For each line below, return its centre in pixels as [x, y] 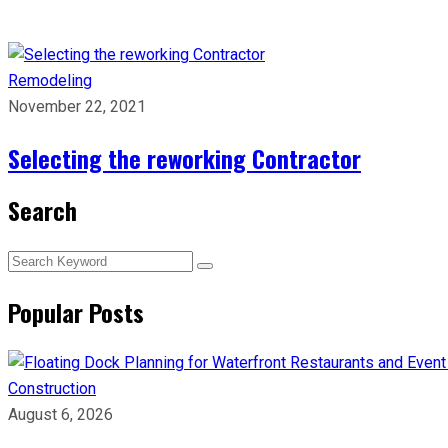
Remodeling [50, 80]
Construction [52, 388]
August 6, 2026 [60, 414]
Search [42, 210]
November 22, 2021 [77, 106]
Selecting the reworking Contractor [184, 158]
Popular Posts [76, 312]
